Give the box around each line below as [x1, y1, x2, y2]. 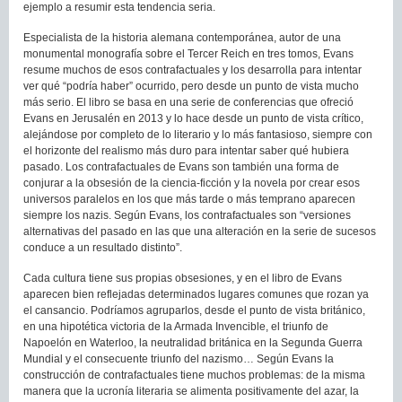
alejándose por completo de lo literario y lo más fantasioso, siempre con [23, 128, 372, 142]
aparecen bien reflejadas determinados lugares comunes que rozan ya [23, 288, 369, 301]
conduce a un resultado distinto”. [23, 241, 182, 255]
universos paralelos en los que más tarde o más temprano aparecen [23, 193, 355, 206]
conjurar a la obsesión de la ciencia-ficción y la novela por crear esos [23, 177, 360, 190]
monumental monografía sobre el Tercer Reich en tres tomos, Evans [23, 48, 354, 61]
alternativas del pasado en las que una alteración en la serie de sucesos [23, 225, 376, 239]
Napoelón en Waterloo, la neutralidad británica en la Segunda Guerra [23, 336, 363, 350]
